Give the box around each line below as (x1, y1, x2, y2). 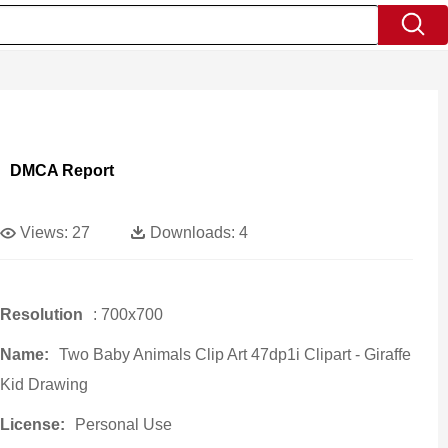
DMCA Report (9, 162, 114, 179)
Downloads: (149, 224, 235, 241)
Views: (19, 224, 68, 241)
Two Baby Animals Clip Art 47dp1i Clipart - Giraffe (58, 346, 411, 363)
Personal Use (74, 416, 172, 433)
